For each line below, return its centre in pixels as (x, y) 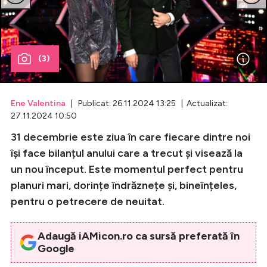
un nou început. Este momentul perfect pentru (127, 169)
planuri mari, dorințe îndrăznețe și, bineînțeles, (124, 185)
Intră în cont (100, 194)
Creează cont (103, 216)
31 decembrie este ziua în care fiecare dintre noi (131, 137)
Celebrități (97, 33)
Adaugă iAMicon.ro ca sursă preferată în (138, 236)
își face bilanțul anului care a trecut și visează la (127, 153)
